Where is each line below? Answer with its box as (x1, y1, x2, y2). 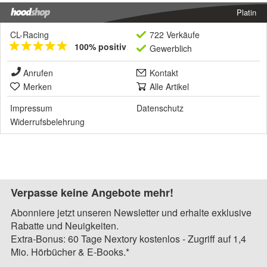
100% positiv (74, 41, 126, 53)
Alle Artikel (150, 80, 189, 93)
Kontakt (150, 67, 178, 79)
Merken (23, 80, 52, 93)
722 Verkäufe (150, 29, 200, 41)
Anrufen (23, 67, 53, 79)
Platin (237, 7, 256, 18)
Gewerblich (150, 42, 192, 55)
